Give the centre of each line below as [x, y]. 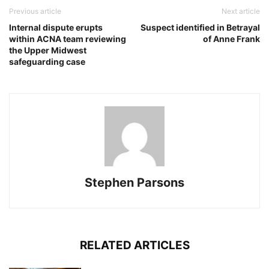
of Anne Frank [231, 39]
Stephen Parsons [134, 183]
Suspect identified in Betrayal [200, 28]
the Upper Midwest [48, 50]
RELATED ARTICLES [134, 246]
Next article [241, 11]
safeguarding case [47, 62]
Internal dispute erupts [56, 28]
